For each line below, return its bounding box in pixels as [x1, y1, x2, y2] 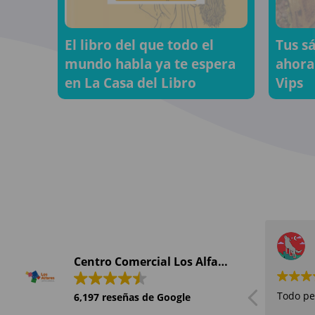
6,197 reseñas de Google [74, 290, 191, 304]
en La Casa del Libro [65, 73, 196, 93]
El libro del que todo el [65, 35, 214, 55]
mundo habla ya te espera [65, 54, 236, 74]
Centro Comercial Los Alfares [218, 254, 228, 270]
